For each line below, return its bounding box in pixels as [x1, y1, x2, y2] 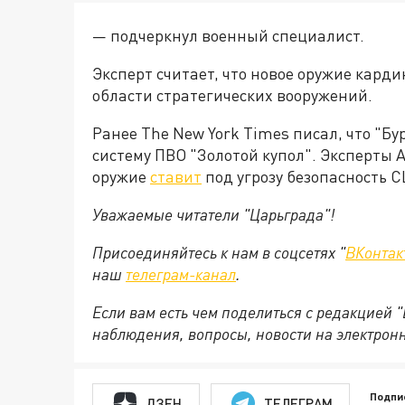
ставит [150, 166, 202, 187]
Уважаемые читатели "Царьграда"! [92, 204, 334, 225]
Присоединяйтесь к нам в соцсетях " [92, 242, 345, 263]
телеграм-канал [126, 264, 236, 285]
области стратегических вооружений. [92, 85, 372, 106]
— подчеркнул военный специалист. [92, 25, 364, 46]
